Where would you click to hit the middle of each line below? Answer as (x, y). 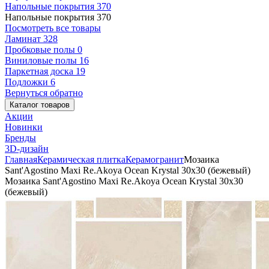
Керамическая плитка (81, 159)
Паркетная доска (40, 71)
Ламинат (24, 39)
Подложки (28, 82)
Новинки (24, 127)
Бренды (20, 138)
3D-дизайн (27, 149)
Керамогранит (155, 159)
